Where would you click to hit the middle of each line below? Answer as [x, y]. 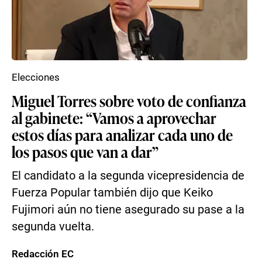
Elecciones [36, 77]
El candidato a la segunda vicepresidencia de [128, 176]
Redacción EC [43, 254]
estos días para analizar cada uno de [122, 135]
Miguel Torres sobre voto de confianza [129, 101]
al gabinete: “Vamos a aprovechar [114, 118]
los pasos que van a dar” [85, 151]
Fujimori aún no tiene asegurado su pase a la [128, 210]
